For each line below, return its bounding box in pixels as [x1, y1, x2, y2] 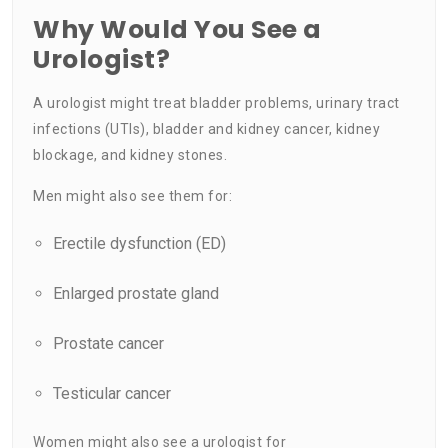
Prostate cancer [53, 333, 164, 353]
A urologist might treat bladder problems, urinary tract [33, 94, 400, 111]
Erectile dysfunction [53, 233, 192, 253]
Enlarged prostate [53, 283, 177, 303]
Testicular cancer [53, 383, 171, 403]
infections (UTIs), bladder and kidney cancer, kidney [33, 120, 380, 137]
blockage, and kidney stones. [33, 146, 227, 163]
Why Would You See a [33, 11, 322, 47]
